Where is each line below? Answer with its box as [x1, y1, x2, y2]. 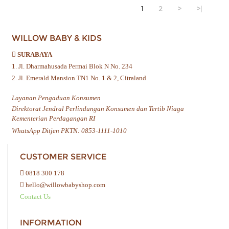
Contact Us [20, 193, 51, 201]
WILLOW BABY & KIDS [12, 33, 102, 43]
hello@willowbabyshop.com [24, 181, 105, 189]
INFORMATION [20, 218, 82, 228]
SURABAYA [16, 51, 52, 59]
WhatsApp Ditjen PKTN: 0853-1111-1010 [12, 127, 127, 135]
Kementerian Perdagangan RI [12, 114, 95, 123]
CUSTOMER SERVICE [20, 152, 106, 162]
